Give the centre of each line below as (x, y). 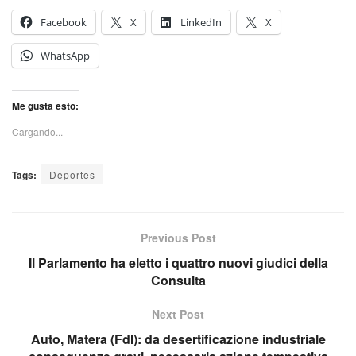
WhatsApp (65, 56)
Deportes (72, 175)
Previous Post (178, 238)
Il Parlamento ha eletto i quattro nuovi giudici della (178, 263)
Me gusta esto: (45, 106)
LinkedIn (201, 23)
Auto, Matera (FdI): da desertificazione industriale (178, 339)
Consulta (178, 281)
